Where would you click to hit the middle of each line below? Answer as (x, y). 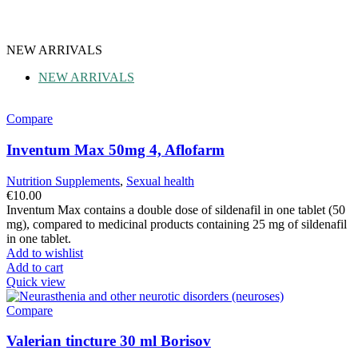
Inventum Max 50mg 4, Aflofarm (115, 149)
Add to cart (35, 267)
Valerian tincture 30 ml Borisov (109, 341)
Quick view (36, 281)
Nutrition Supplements (63, 181)
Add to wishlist (45, 253)
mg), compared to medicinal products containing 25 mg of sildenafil (177, 224)
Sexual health (160, 181)
